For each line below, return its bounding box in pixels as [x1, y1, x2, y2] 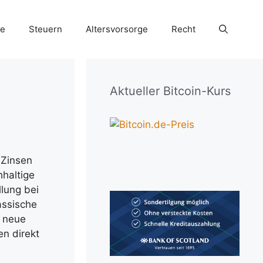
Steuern [29, 23, 62, 35]
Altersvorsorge [86, 23, 148, 35]
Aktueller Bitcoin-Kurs [110, 84, 231, 98]
